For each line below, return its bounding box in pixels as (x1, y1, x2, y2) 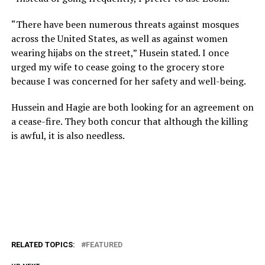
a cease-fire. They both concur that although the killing (11, 114, 248, 128)
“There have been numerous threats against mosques (11, 17, 239, 31)
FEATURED (85, 240, 122, 249)
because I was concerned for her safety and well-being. (11, 74, 246, 88)
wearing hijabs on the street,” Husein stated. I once (11, 46, 229, 59)
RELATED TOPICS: (11, 240, 75, 249)
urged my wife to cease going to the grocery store (11, 60, 224, 73)
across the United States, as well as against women (11, 31, 228, 45)
